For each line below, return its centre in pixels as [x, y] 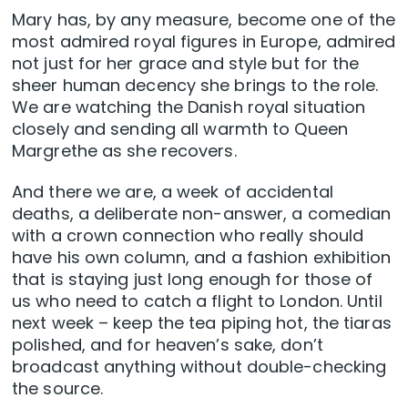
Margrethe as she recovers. [124, 151]
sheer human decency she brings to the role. [195, 86]
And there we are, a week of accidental [173, 192]
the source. [58, 389]
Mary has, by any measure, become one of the [204, 20]
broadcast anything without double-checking [199, 367]
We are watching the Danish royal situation [189, 107]
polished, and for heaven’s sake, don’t [168, 345]
